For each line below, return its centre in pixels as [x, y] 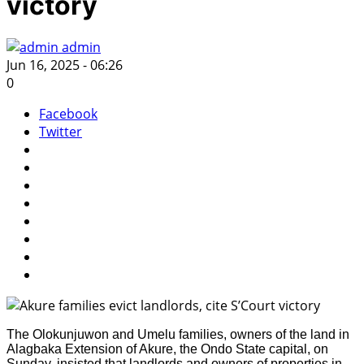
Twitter [61, 132]
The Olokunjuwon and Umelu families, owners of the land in [178, 335]
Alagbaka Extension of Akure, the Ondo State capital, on [167, 349]
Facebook [68, 114]
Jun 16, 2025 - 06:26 [65, 65]
